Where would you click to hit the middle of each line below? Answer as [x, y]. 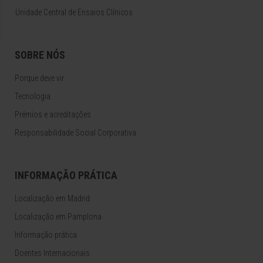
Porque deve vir [39, 78]
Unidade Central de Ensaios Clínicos [74, 13]
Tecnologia [33, 97]
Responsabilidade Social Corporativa [75, 133]
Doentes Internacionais [52, 253]
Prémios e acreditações [53, 115]
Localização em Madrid [52, 199]
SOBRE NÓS [40, 55]
